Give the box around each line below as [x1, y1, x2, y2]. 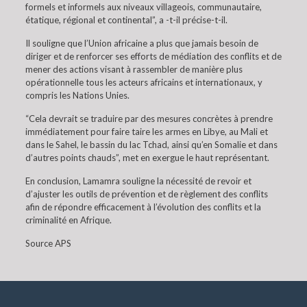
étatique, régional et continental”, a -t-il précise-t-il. [25, 14, 228, 25]
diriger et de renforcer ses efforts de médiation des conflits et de [25, 51, 282, 62]
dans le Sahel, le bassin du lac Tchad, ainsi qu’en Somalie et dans [25, 139, 278, 150]
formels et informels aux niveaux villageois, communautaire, [25, 1, 262, 12]
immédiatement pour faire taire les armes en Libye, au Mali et [25, 126, 268, 137]
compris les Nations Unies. [25, 90, 130, 101]
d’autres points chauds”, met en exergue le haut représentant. [25, 152, 269, 163]
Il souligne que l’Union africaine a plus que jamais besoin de [25, 38, 258, 49]
